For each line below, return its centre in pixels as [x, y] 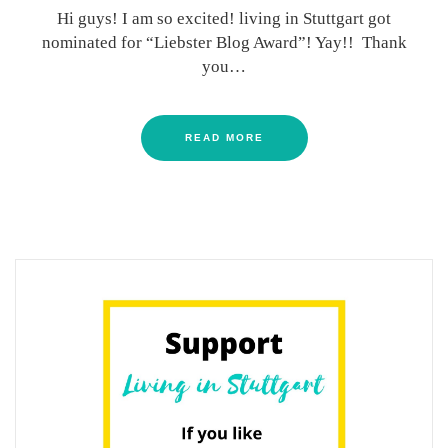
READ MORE [224, 137]
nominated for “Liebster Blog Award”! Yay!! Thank [224, 42]
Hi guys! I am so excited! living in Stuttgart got [224, 18]
